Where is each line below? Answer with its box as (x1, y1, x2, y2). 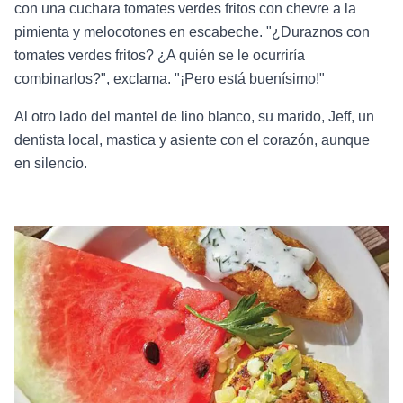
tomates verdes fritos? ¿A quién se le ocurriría (14, 47, 305, 63)
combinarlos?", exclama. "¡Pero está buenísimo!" (14, 70, 325, 86)
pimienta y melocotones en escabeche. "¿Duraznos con (14, 23, 370, 40)
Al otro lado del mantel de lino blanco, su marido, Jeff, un (14, 108, 374, 124)
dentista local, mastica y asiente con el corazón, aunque (14, 131, 370, 148)
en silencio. (14, 155, 87, 171)
